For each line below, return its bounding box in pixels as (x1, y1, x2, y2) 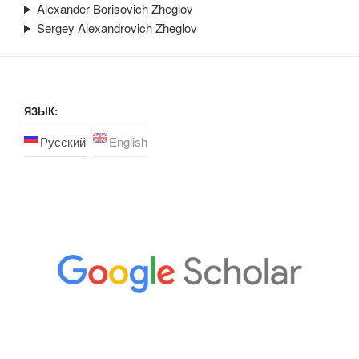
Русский (40, 133, 86, 150)
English (109, 133, 147, 150)
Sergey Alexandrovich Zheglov (36, 19, 197, 36)
